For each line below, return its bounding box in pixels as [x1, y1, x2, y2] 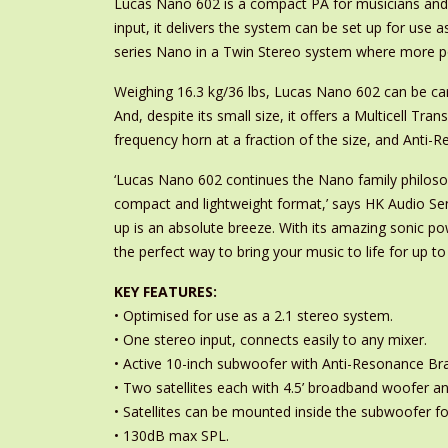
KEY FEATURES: [114, 282, 217, 301]
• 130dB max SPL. [114, 426, 229, 445]
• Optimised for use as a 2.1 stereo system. [114, 306, 393, 325]
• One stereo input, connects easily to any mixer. [114, 330, 427, 349]
